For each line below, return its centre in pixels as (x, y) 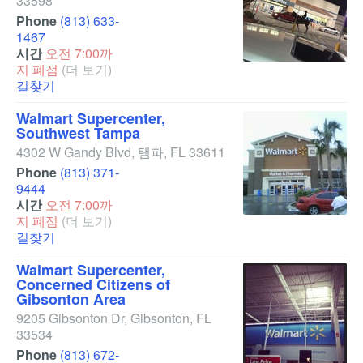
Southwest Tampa (78, 133)
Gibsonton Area (71, 299)
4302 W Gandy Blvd (74, 152)
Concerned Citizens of (93, 284)
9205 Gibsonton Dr (70, 318)
